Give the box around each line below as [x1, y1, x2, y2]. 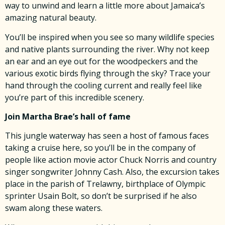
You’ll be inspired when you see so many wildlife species [5, 31, 214, 43]
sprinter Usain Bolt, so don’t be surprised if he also [5, 190, 197, 202]
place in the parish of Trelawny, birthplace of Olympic [5, 178, 205, 190]
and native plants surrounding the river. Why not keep [5, 43, 209, 55]
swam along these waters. [5, 202, 102, 214]
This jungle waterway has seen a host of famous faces [5, 130, 209, 142]
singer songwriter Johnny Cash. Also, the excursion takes [5, 166, 219, 178]
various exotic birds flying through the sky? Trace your [5, 67, 210, 79]
